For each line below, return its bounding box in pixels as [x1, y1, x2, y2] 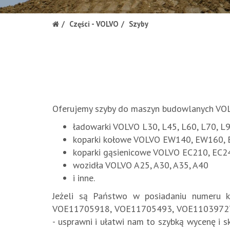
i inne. [73, 172, 95, 184]
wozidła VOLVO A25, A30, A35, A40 [73, 159, 208, 171]
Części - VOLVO [69, 19, 119, 29]
